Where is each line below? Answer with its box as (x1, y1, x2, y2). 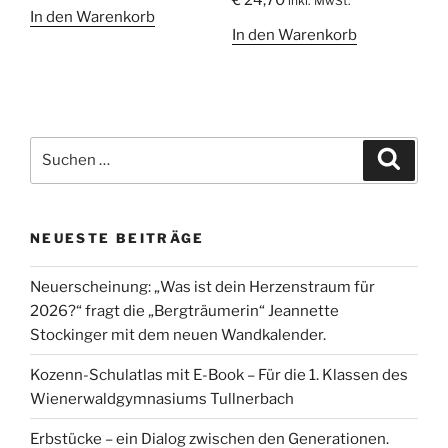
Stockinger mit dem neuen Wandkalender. (30, 325, 326, 344)
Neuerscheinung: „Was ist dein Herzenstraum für (30, 277, 375, 296)
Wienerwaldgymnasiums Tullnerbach (30, 389, 294, 408)
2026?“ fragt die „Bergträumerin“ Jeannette (30, 301, 339, 320)
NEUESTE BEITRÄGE (30, 229, 205, 246)
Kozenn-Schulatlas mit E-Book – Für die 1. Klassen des (30, 365, 408, 384)
